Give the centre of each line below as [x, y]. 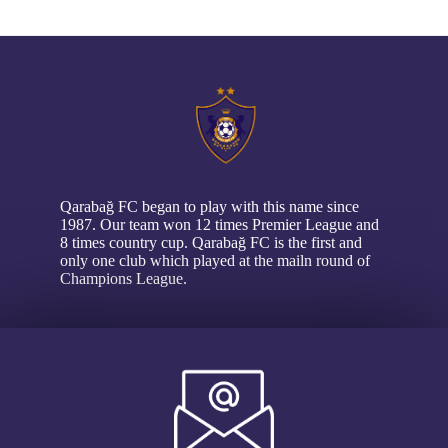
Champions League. [123, 278]
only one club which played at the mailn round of [215, 260]
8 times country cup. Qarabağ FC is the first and [211, 242]
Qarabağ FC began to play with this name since [209, 206]
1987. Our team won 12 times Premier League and [219, 224]
